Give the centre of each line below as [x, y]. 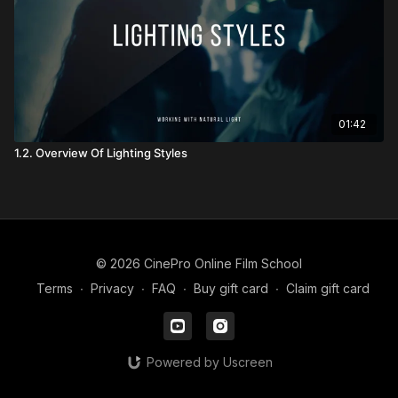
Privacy [112, 288]
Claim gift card [327, 288]
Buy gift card [231, 288]
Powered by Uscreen [209, 362]
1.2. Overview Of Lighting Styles [101, 152]
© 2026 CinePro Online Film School [199, 263]
